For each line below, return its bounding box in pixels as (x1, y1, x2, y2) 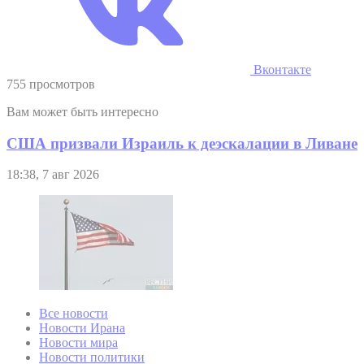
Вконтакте (250, 62, 311, 76)
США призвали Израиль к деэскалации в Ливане (6, 134, 357, 152)
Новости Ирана (39, 321, 125, 336)
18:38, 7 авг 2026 (6, 167, 99, 182)
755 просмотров (6, 76, 95, 91)
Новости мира (39, 336, 118, 350)
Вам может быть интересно (6, 104, 158, 119)
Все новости (39, 306, 108, 321)
